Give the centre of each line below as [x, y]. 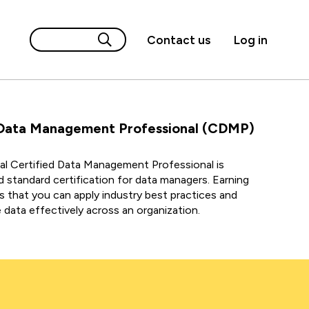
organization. [168, 210]
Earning [229, 180]
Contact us [179, 40]
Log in [251, 40]
